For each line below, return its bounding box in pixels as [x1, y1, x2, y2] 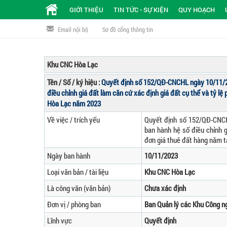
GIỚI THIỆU [69, 5, 103, 14]
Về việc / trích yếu [47, 115, 100, 125]
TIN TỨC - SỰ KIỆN [113, 5, 168, 14]
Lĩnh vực [47, 215, 72, 225]
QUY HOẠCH [178, 5, 215, 14]
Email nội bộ [58, 25, 88, 33]
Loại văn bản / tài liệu [47, 167, 108, 177]
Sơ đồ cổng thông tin [102, 25, 153, 33]
